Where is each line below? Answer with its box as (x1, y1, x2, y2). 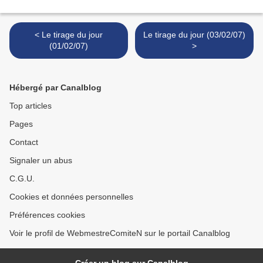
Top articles (9, 101, 52, 110)
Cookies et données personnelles (9, 192, 133, 201)
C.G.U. (9, 174, 35, 183)
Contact (9, 137, 38, 147)
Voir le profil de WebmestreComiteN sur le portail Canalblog (9, 228, 230, 238)
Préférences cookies (9, 210, 85, 220)
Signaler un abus (9, 156, 72, 165)
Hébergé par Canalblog (9, 83, 102, 92)
